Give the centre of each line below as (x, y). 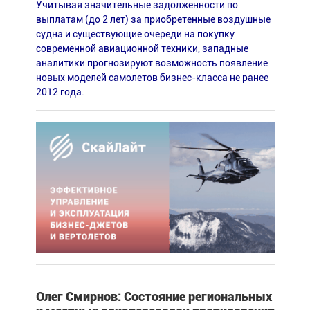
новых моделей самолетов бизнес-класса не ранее (152, 77)
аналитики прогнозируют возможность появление (152, 63)
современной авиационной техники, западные (142, 48)
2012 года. (60, 92)
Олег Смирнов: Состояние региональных (154, 296)
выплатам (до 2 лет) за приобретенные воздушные (153, 19)
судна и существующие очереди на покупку (135, 34)
